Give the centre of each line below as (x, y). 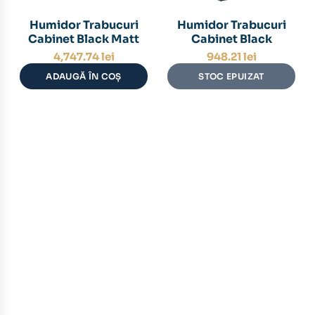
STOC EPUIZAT (231, 76)
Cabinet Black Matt (84, 39)
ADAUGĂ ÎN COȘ (84, 76)
